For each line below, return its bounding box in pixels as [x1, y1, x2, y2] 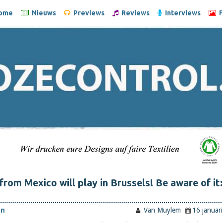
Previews [70, 9, 105, 17]
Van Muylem [142, 206, 181, 215]
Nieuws [29, 9, 56, 17]
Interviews [162, 9, 201, 17]
